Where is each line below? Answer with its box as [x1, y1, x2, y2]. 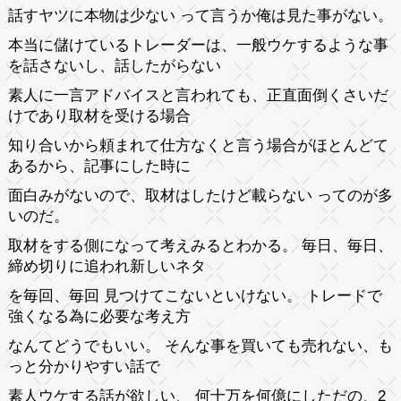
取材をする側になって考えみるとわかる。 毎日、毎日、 [7, 236, 393, 254]
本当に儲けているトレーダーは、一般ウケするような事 [7, 36, 388, 54]
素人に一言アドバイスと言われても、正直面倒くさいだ [7, 86, 388, 104]
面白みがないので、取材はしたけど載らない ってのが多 [7, 186, 393, 204]
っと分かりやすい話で [7, 357, 160, 375]
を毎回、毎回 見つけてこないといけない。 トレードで [7, 286, 382, 304]
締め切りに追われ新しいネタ [7, 257, 206, 275]
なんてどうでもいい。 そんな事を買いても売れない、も [7, 337, 393, 354]
